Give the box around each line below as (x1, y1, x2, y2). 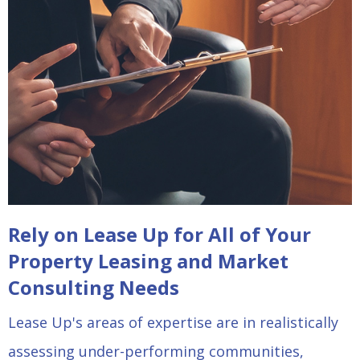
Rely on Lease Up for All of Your (8, 221, 311, 248)
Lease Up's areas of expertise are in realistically (8, 313, 338, 333)
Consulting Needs (8, 274, 179, 301)
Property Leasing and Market (8, 247, 288, 275)
